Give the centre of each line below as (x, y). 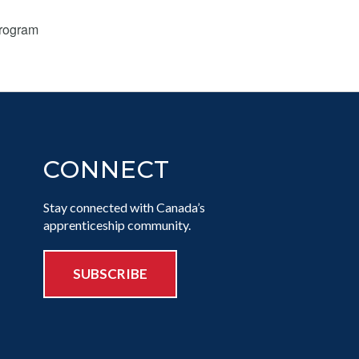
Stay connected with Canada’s (124, 207)
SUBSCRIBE (110, 274)
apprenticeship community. (117, 225)
